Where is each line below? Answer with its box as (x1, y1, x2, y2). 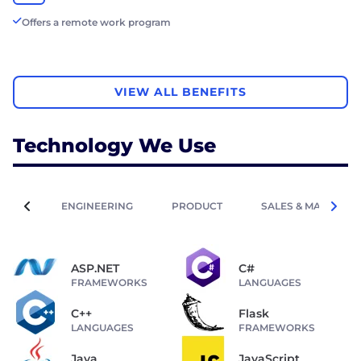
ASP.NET (71, 260, 119, 276)
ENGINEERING (61, 199, 133, 212)
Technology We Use (13, 133, 216, 157)
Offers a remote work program (22, 15, 171, 28)
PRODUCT (172, 199, 222, 212)
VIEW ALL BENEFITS (114, 85, 247, 100)
